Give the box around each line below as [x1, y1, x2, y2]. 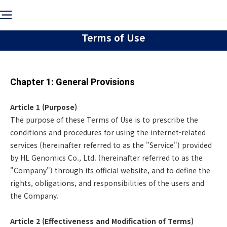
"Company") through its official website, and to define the [10, 165, 210, 175]
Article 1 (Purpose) [10, 102, 77, 112]
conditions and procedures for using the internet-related [10, 127, 206, 137]
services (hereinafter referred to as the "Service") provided [10, 140, 212, 150]
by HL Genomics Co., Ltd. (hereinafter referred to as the [10, 153, 203, 163]
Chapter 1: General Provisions [10, 77, 135, 87]
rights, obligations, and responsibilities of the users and [10, 178, 204, 188]
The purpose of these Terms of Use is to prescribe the [10, 115, 198, 125]
